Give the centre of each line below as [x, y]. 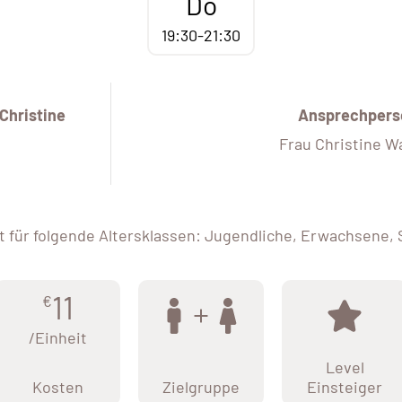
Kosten [57, 387]
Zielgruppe [201, 387]
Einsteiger [345, 387]
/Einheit [57, 338]
